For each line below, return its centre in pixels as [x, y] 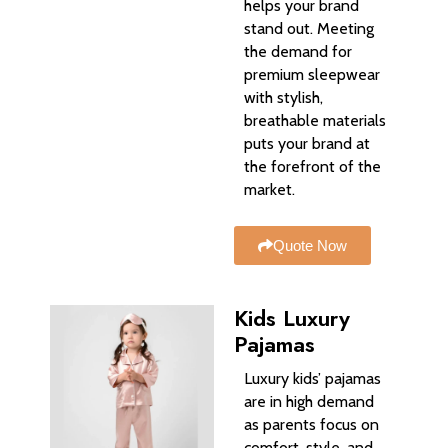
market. [269, 190]
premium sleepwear [312, 75]
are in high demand [309, 401]
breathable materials [315, 121]
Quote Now [310, 245]
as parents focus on [311, 424]
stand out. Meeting [309, 29]
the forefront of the [312, 167]
